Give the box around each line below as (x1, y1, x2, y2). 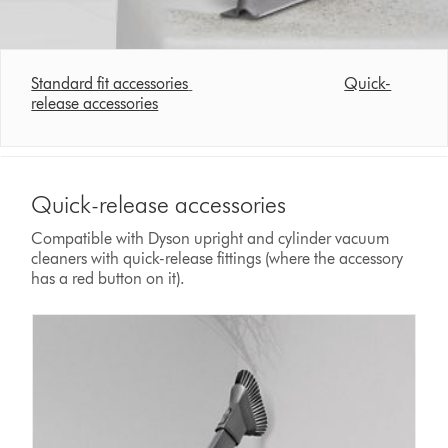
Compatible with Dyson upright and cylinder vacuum (31, 229, 390, 248)
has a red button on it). (31, 269, 186, 288)
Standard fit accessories (31, 74, 189, 93)
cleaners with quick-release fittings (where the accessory (31, 249, 404, 268)
